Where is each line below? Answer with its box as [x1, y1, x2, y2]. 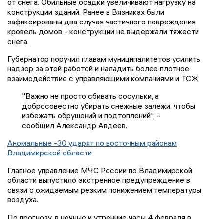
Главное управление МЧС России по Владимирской [7, 165, 192, 175]
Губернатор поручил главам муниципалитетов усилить [7, 54, 200, 64]
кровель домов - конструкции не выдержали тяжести [7, 26, 199, 37]
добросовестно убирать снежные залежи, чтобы [22, 101, 195, 111]
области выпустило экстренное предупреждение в [7, 175, 190, 185]
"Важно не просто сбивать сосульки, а [22, 91, 159, 101]
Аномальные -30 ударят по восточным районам [7, 138, 177, 148]
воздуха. [7, 195, 38, 205]
